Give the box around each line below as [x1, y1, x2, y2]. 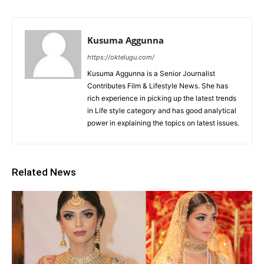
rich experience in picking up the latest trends [87, 93, 236, 103]
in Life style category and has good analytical [87, 105, 236, 115]
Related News [12, 166, 76, 178]
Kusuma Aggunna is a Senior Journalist [87, 68, 215, 78]
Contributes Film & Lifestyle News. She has [87, 81, 228, 90]
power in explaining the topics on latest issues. [87, 118, 239, 127]
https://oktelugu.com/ [87, 52, 154, 61]
